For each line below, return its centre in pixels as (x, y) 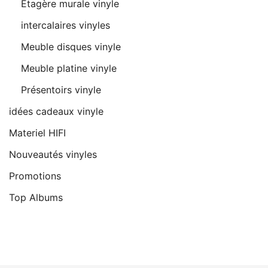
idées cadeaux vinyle (56, 112)
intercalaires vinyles (66, 25)
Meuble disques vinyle (71, 47)
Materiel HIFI (37, 133)
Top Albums (36, 198)
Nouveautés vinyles (53, 155)
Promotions (35, 176)
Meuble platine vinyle (69, 68)
